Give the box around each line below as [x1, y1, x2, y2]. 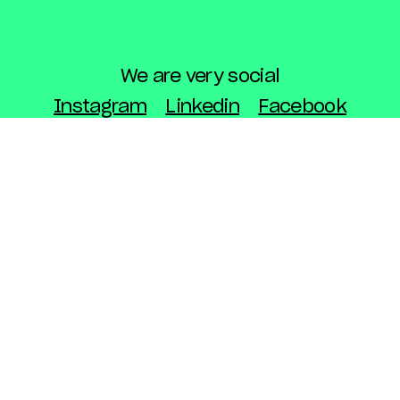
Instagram [54, 98, 147, 116]
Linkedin [165, 98, 239, 116]
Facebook [258, 98, 346, 116]
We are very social [120, 68, 280, 86]
